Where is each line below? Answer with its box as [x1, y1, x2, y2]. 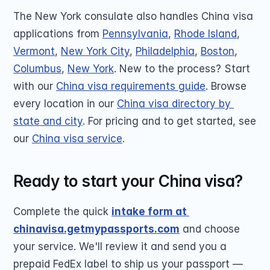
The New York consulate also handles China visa [13, 10, 253, 22]
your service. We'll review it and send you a [13, 240, 227, 253]
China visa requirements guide [56, 80, 206, 92]
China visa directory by [117, 98, 231, 110]
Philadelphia [136, 45, 195, 57]
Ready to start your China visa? [13, 172, 243, 190]
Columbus [13, 63, 61, 75]
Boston [201, 45, 234, 57]
